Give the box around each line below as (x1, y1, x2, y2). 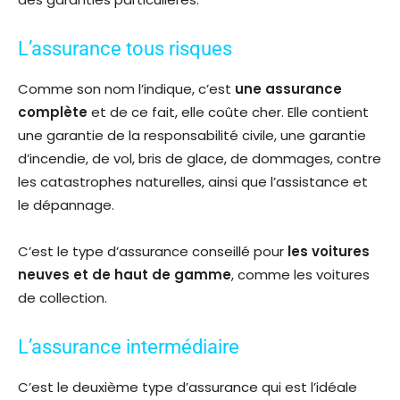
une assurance (235, 79, 342, 99)
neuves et (18, 265, 88, 285)
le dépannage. (18, 196, 114, 215)
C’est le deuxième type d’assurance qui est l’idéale (18, 378, 357, 397)
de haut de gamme (92, 265, 231, 285)
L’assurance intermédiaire (18, 336, 239, 359)
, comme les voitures (231, 265, 370, 285)
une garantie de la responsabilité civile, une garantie (18, 126, 366, 146)
